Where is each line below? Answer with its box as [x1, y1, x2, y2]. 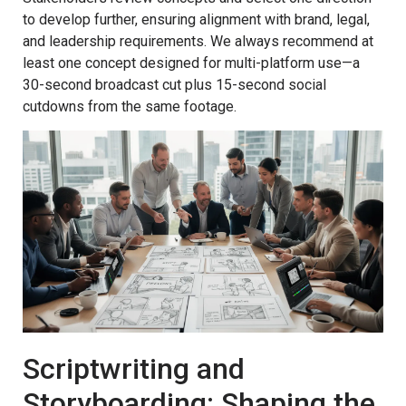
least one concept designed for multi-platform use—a [23, 53, 360, 72]
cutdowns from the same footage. [23, 97, 237, 115]
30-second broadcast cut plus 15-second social [23, 75, 326, 93]
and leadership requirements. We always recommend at [23, 32, 373, 50]
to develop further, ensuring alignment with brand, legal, [23, 10, 370, 28]
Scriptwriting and [23, 352, 245, 387]
